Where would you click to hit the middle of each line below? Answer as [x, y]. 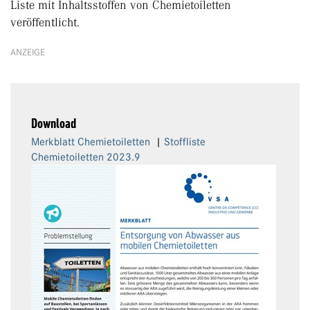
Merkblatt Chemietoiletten [91, 142]
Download [54, 124]
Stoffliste [185, 142]
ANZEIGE [28, 52]
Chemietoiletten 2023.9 [86, 157]
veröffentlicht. [45, 22]
